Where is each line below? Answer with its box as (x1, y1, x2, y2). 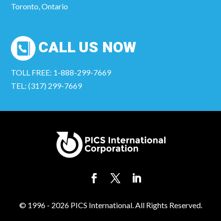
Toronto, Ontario (11, 1, 69, 11)
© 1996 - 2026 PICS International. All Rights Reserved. (19, 200, 202, 210)
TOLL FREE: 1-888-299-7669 (11, 67, 111, 77)
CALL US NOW (38, 37, 137, 59)
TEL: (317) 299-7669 (11, 80, 82, 90)
